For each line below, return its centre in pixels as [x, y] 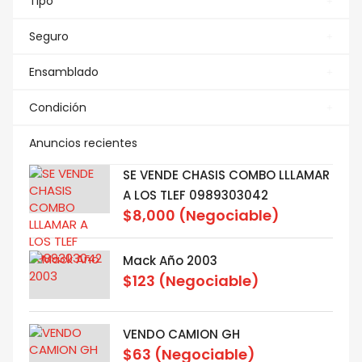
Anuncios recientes [83, 143]
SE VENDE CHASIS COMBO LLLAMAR [226, 175]
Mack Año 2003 [170, 261]
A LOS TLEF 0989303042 [196, 195]
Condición [58, 107]
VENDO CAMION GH [181, 334]
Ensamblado [64, 72]
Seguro [49, 36]
